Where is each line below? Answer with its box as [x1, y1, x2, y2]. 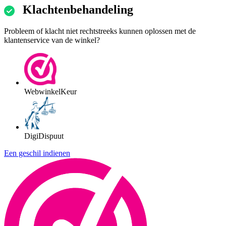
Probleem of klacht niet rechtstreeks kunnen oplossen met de [4, 27, 196, 36]
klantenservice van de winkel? [4, 36, 100, 45]
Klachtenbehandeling [23, 3, 133, 17]
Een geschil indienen [4, 149, 70, 158]
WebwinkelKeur [24, 87, 77, 96]
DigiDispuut [24, 132, 64, 141]
